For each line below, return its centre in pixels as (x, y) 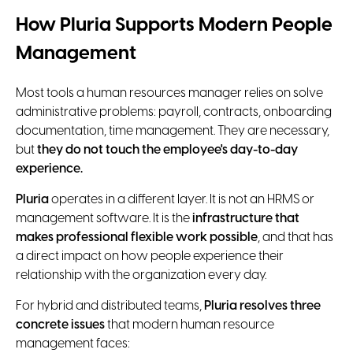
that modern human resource (190, 325)
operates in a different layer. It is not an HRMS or (182, 199)
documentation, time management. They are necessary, (173, 131)
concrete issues (60, 325)
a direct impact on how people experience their (150, 256)
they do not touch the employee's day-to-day (167, 150)
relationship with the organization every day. (141, 275)
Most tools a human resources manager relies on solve (169, 93)
